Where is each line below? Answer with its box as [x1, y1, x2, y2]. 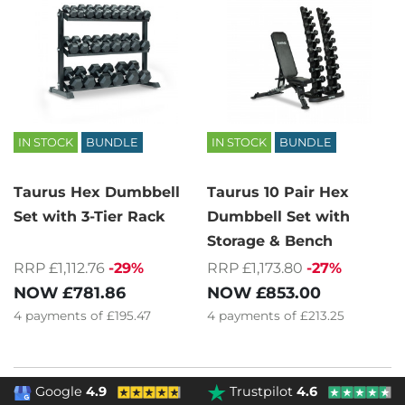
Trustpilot [226, 383, 297, 400]
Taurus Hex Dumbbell [14, 183, 180, 201]
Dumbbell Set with [207, 207, 350, 225]
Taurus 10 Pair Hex [207, 183, 349, 201]
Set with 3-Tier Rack [14, 207, 165, 225]
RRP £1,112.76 [14, 259, 105, 277]
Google [32, 383, 87, 400]
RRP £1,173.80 [207, 259, 303, 277]
